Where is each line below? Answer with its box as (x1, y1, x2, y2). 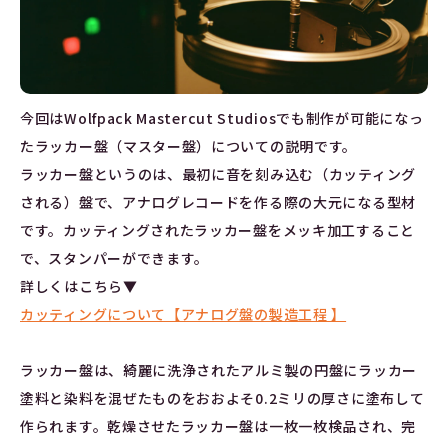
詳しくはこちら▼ (20, 276, 138, 296)
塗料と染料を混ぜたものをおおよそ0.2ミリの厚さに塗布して (20, 388, 425, 408)
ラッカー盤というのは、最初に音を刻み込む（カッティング (20, 164, 416, 184)
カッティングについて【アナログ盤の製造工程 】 (20, 304, 347, 324)
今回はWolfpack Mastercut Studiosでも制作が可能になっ (20, 108, 424, 128)
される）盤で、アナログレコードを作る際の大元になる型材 (20, 192, 416, 212)
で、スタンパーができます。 (20, 248, 210, 268)
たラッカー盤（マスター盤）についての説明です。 (20, 136, 358, 156)
